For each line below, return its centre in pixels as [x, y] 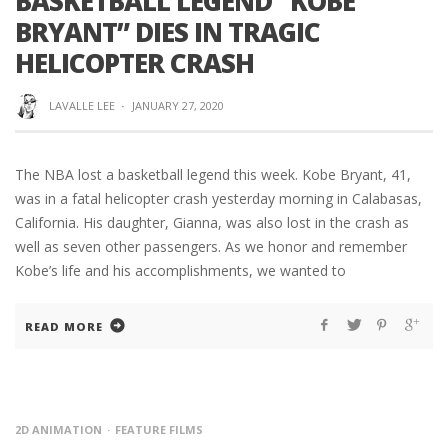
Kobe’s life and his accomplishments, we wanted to [180, 271]
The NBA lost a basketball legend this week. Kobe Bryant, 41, [213, 175]
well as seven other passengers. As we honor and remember [211, 247]
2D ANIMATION [58, 430]
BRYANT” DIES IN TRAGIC [167, 31]
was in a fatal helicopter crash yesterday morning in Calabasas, [218, 199]
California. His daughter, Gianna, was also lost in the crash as [212, 223]
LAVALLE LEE [81, 105]
